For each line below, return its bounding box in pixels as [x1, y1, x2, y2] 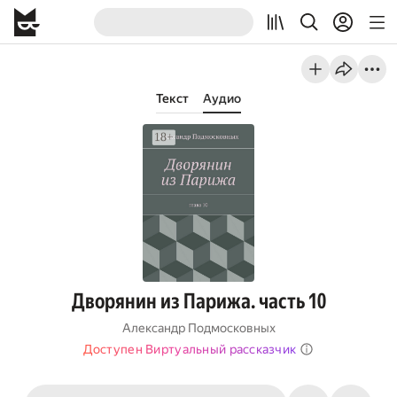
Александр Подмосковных [121, 321, 276, 335]
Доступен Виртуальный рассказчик [82, 342, 297, 356]
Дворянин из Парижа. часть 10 [71, 289, 326, 314]
